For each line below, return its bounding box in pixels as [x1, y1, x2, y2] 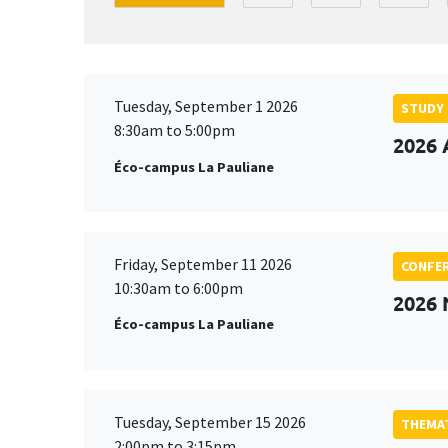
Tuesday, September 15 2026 [114, 411, 306, 432]
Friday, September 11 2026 [114, 253, 292, 274]
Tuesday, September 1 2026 [114, 96, 298, 117]
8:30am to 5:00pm [114, 120, 235, 141]
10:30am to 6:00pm [114, 277, 243, 298]
